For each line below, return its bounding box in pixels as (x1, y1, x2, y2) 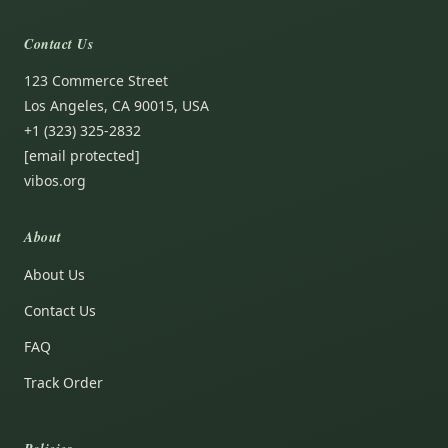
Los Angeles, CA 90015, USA (24, 96, 209, 116)
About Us (24, 265, 85, 285)
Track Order (24, 373, 103, 393)
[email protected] (24, 146, 140, 166)
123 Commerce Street (24, 71, 168, 91)
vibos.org (24, 171, 86, 191)
